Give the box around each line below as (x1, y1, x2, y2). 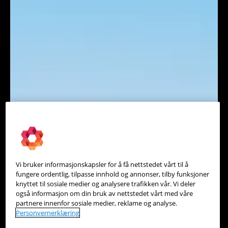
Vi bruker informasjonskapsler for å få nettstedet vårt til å (15, 159, 188, 169)
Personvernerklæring (15, 208, 79, 217)
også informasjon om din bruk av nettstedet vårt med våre (15, 188, 193, 198)
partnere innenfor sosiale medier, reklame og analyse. (15, 198, 177, 208)
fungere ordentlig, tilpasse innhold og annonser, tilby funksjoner (15, 169, 209, 179)
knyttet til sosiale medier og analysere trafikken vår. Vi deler (15, 179, 195, 188)
